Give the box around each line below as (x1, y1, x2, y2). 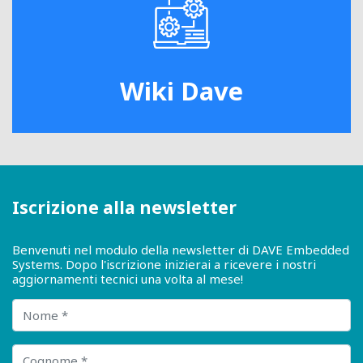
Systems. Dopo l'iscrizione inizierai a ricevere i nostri (12, 255, 316, 272)
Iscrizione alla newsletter (12, 195, 237, 219)
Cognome (11, 342, 66, 359)
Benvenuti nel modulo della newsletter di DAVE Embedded (12, 241, 349, 258)
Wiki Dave (120, 73, 243, 108)
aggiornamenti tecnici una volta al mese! (12, 270, 243, 287)
